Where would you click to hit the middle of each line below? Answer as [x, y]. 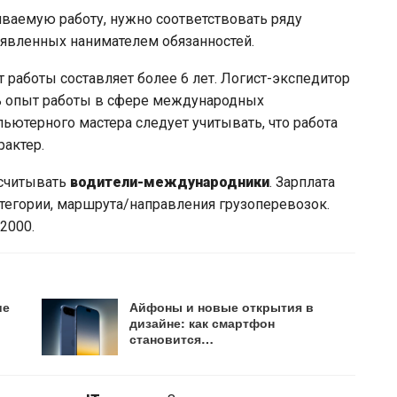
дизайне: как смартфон [202, 323]
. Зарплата [302, 182]
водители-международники [170, 182]
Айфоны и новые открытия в [222, 307]
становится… [172, 339]
